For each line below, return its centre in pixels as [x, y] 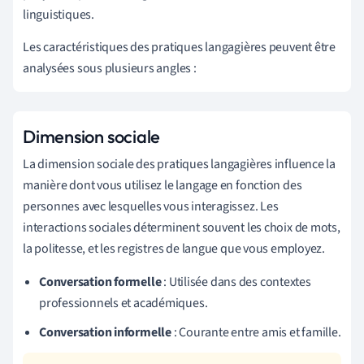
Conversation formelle [100, 282]
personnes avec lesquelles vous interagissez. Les [151, 206]
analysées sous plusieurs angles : [110, 68]
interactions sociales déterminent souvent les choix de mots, [182, 227]
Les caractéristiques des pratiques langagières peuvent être [180, 47]
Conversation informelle [105, 332]
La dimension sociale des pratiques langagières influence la [180, 164]
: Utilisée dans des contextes [236, 282]
